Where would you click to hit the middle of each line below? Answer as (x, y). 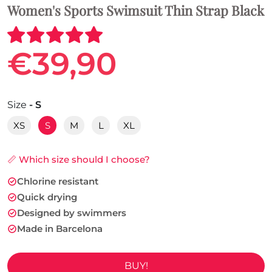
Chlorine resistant (58, 182)
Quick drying (47, 197)
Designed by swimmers (72, 213)
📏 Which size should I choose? (79, 160)
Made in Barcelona (60, 229)
